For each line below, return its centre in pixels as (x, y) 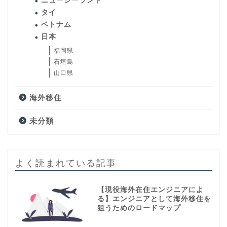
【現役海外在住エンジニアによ (150, 190)
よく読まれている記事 (66, 162)
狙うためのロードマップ (139, 208)
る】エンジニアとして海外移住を (154, 199)
